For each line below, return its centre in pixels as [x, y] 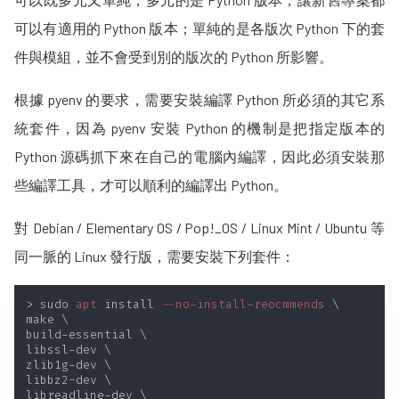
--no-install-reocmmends [243, 305]
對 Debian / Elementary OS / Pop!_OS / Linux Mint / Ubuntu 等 [199, 228]
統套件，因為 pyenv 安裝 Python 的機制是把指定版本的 [199, 128]
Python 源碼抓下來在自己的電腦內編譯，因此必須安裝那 [199, 157]
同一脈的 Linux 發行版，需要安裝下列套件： [155, 256]
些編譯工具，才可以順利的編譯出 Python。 [151, 185]
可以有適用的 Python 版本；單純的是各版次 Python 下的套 [199, 28]
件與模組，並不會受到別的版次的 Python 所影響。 [174, 57]
